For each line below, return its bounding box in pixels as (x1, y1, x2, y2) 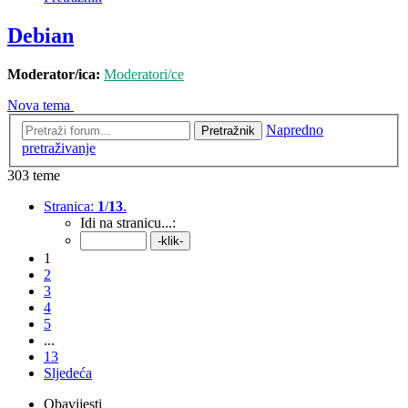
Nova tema (7, 97, 70, 114)
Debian (7, 24, 74, 48)
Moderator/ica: (7, 66, 100, 83)
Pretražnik (201, 123, 255, 138)
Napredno (266, 121, 323, 138)
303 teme (7, 167, 60, 183)
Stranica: (44, 198, 97, 214)
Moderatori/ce (104, 66, 184, 83)
